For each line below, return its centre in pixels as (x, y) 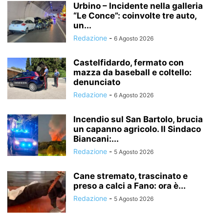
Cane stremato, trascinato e (131, 176)
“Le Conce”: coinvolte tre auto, (135, 15)
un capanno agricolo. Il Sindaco (137, 129)
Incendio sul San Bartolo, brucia (138, 119)
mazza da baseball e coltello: (132, 72)
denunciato (97, 82)
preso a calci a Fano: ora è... (130, 186)
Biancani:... (96, 139)
